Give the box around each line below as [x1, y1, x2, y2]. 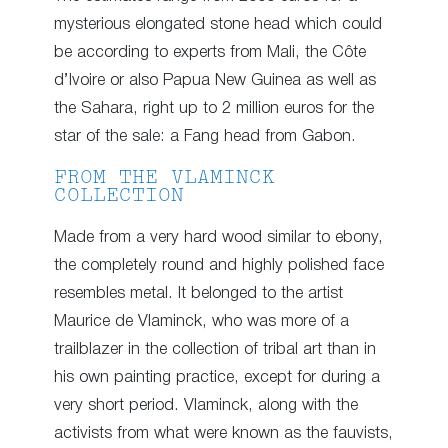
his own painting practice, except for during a [54, 370, 380, 386]
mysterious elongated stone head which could [54, 17, 382, 33]
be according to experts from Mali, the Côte [54, 45, 366, 61]
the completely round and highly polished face [54, 258, 384, 274]
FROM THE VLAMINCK [54, 168, 275, 188]
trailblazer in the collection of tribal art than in [54, 342, 376, 358]
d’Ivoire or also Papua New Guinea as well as [54, 73, 376, 89]
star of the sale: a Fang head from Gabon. [54, 129, 356, 145]
